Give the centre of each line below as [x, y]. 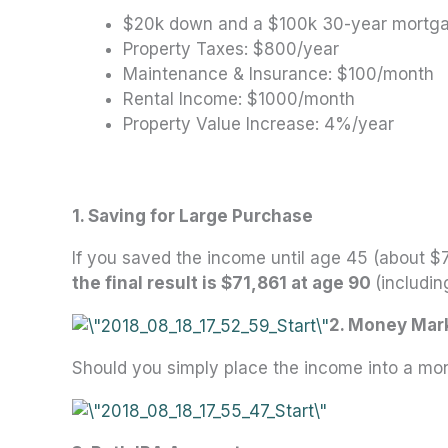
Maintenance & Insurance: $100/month [278, 73]
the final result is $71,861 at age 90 [223, 283]
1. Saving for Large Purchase [192, 216]
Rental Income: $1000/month [239, 98]
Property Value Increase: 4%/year [258, 123]
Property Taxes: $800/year [231, 48]
